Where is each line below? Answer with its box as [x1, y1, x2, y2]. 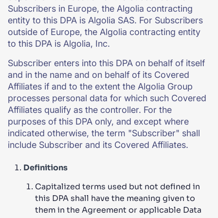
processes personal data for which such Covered [8, 93, 206, 103]
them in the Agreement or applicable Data [35, 205, 201, 215]
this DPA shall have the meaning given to [35, 193, 195, 203]
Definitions [23, 163, 68, 173]
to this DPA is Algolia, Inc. [8, 38, 112, 49]
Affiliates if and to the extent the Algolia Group [8, 81, 193, 91]
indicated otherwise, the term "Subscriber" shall [8, 128, 200, 138]
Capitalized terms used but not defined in [35, 182, 200, 192]
